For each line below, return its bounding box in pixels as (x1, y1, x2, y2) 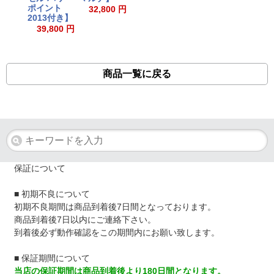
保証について (13, 163, 65, 174)
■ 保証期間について (13, 253, 90, 264)
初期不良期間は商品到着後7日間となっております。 (13, 202, 216, 212)
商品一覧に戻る (103, 68, 171, 80)
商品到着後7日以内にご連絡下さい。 (13, 215, 156, 225)
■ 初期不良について (13, 189, 90, 199)
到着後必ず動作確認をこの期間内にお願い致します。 (13, 228, 220, 238)
